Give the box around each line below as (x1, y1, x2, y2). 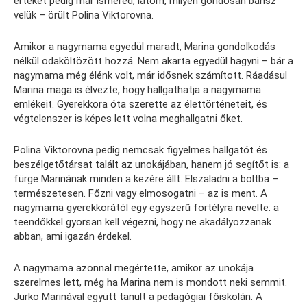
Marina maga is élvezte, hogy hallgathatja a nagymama (14, 83, 261, 96)
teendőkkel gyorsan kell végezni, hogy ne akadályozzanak (14, 215, 271, 228)
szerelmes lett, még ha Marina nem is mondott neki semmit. (14, 275, 287, 288)
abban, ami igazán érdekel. (14, 230, 132, 243)
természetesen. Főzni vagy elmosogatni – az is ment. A (14, 186, 267, 199)
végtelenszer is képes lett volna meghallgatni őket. (14, 112, 243, 125)
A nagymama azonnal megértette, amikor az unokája (14, 261, 254, 274)
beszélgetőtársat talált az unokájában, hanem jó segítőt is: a (14, 158, 289, 171)
